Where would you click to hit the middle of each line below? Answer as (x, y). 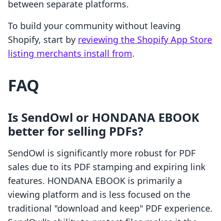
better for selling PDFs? (75, 131)
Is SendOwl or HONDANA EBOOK (104, 117)
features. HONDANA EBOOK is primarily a (95, 181)
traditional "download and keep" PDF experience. (110, 208)
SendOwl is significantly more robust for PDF (102, 153)
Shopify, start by (43, 40)
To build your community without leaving (94, 26)
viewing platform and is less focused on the (99, 195)
